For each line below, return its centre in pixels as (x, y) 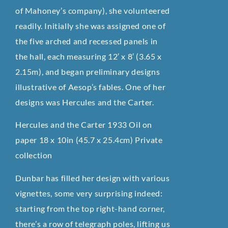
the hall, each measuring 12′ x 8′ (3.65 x (89, 56)
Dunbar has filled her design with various (93, 178)
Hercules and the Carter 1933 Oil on (84, 125)
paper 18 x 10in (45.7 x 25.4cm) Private (89, 140)
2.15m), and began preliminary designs (88, 71)
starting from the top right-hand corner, (90, 208)
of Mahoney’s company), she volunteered (93, 10)
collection (34, 155)
